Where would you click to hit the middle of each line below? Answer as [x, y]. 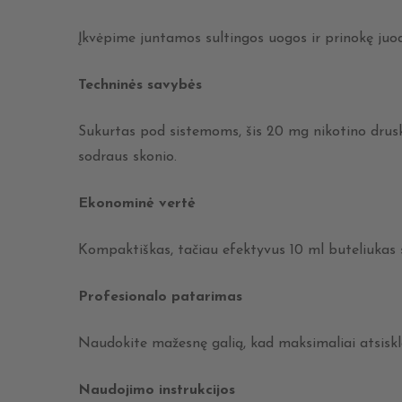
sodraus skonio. [127, 157]
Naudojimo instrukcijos [157, 390]
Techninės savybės [140, 85]
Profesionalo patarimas [160, 297]
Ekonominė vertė [137, 203]
